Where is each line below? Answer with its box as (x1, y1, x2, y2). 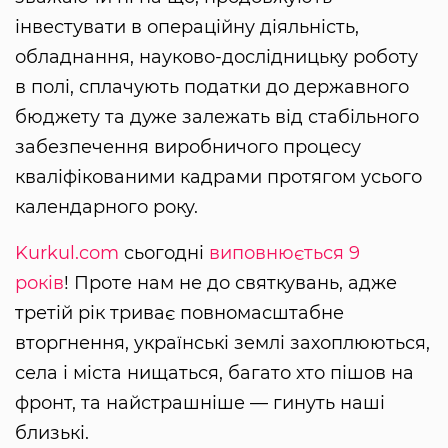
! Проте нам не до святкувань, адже (64, 271, 397, 294)
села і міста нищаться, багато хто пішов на (15, 361, 414, 384)
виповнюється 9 (209, 241, 360, 264)
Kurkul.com (15, 241, 119, 264)
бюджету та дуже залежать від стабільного (15, 105, 419, 128)
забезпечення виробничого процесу (15, 135, 361, 158)
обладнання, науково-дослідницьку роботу (15, 45, 418, 68)
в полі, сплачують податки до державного (15, 75, 409, 98)
